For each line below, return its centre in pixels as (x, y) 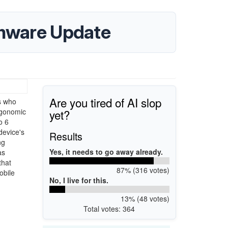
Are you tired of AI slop (105, 102)
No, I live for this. (79, 180)
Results (66, 136)
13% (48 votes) (145, 198)
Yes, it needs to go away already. (106, 151)
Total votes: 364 (109, 208)
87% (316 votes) (143, 170)
